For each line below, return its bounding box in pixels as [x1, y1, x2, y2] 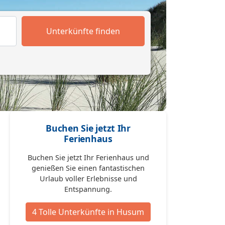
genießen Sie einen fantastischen [32, 163, 145, 173]
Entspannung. [64, 184, 113, 194]
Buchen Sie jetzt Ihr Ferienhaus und [27, 152, 149, 162]
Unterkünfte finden [46, 25, 120, 37]
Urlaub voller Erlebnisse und [39, 173, 137, 183]
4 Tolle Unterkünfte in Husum [32, 206, 145, 217]
